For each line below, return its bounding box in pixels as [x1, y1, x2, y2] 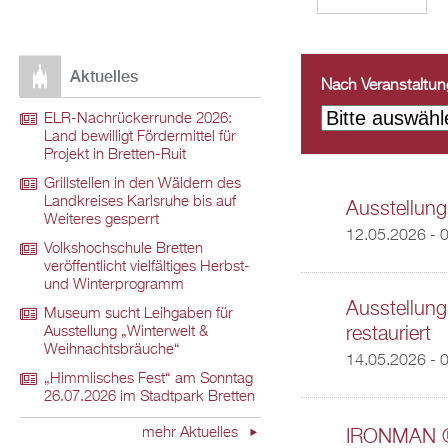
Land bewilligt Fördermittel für [44, 130, 236, 145]
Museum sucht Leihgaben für [44, 307, 233, 322]
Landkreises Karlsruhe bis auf [44, 195, 236, 210]
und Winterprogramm [44, 278, 184, 293]
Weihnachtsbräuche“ [44, 343, 180, 358]
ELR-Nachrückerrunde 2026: [44, 112, 232, 127]
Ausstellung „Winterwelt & [44, 325, 208, 340]
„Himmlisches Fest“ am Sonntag [44, 372, 253, 387]
